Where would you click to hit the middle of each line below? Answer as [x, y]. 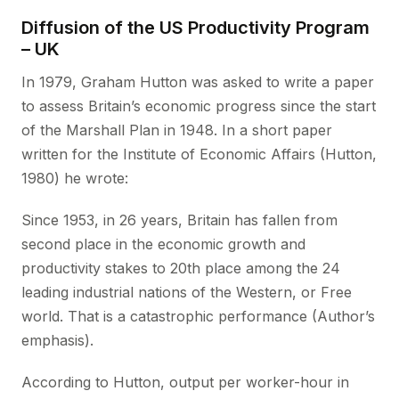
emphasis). [57, 340]
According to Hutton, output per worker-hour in [185, 382]
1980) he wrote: [75, 178]
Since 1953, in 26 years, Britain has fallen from [179, 220]
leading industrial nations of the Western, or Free [187, 292]
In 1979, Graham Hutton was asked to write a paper [198, 82]
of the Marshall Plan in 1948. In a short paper [177, 130]
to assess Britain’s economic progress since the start [199, 106]
